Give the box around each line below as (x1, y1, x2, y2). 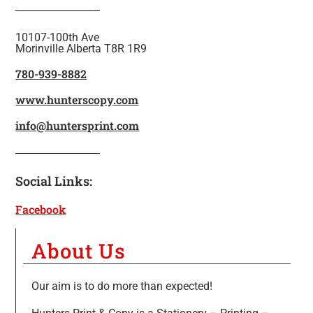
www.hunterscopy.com (15, 92, 139, 107)
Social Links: (15, 172, 93, 189)
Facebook (15, 201, 66, 217)
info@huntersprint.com (15, 117, 140, 133)
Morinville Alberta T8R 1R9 (15, 41, 147, 55)
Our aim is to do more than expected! (31, 279, 212, 293)
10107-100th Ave (15, 30, 100, 44)
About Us (31, 237, 126, 264)
